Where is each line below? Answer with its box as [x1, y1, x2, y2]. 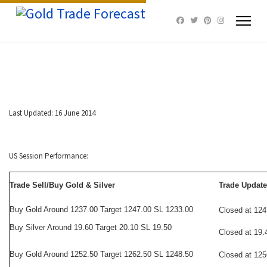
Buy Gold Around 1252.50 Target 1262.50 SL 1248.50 [10, 250, 193, 259]
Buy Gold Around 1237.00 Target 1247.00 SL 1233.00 [10, 205, 193, 214]
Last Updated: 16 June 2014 [9, 108, 95, 118]
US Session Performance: [9, 151, 88, 161]
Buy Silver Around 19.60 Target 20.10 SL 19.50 [10, 223, 172, 232]
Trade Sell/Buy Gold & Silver [10, 181, 115, 190]
